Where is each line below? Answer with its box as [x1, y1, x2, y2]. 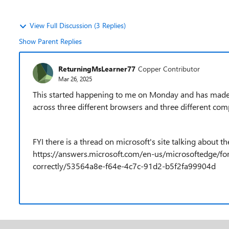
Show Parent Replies [19, 36, 82, 46]
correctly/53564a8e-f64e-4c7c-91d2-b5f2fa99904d [33, 161, 216, 171]
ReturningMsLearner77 [58, 63, 135, 74]
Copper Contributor [138, 63, 200, 74]
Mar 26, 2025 [58, 74, 92, 83]
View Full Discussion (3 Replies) [30, 20, 126, 30]
